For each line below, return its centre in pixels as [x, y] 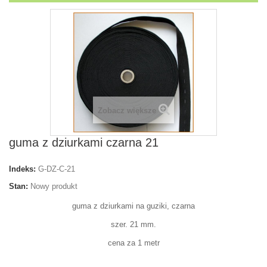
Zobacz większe [127, 111]
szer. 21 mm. [133, 225]
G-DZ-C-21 [57, 169]
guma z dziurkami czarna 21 [84, 143]
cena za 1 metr [133, 243]
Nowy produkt [54, 187]
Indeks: [22, 169]
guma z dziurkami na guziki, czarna [133, 206]
